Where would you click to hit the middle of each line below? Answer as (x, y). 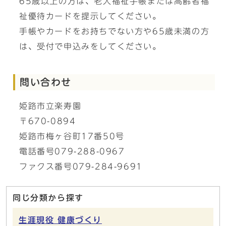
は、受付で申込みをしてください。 (90, 46)
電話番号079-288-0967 (72, 151)
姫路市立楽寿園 (50, 106)
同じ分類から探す (48, 198)
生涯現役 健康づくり (60, 220)
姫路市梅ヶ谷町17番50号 (72, 136)
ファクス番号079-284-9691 (81, 166)
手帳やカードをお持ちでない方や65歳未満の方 (115, 31)
